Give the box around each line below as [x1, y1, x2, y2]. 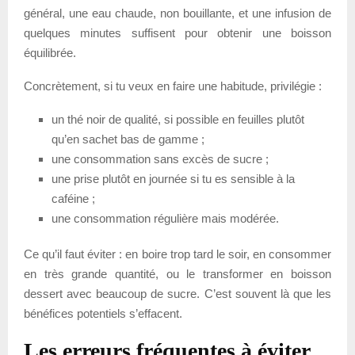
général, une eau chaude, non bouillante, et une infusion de [24, 6, 331, 20]
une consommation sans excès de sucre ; [52, 151, 269, 166]
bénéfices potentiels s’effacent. [24, 306, 182, 320]
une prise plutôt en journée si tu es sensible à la [52, 171, 295, 185]
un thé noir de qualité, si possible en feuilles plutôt [52, 112, 304, 126]
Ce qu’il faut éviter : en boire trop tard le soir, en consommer [24, 246, 331, 261]
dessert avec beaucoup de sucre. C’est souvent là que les [24, 286, 331, 300]
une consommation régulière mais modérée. [52, 211, 279, 225]
